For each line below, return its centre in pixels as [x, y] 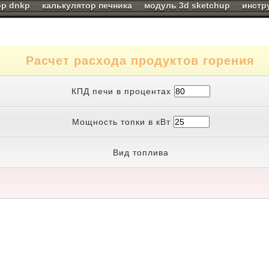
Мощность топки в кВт [122, 122]
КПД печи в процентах [122, 91]
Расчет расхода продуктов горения [140, 61]
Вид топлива [141, 153]
